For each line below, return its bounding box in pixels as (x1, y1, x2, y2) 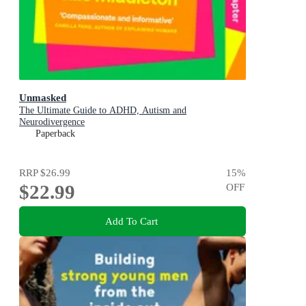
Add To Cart (105, 214, 158, 227)
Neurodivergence (19, 116, 85, 127)
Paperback (36, 128, 75, 139)
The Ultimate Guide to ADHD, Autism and (19, 105, 186, 115)
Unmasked (19, 91, 66, 103)
